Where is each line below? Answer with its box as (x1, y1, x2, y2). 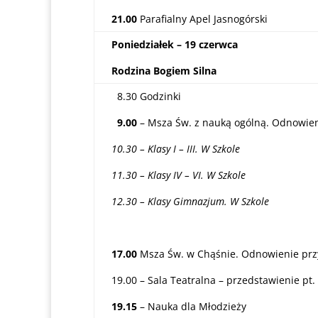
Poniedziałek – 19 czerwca (111, 38, 238, 51)
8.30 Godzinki (111, 89, 181, 103)
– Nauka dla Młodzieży (137, 300, 246, 313)
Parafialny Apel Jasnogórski (137, 12, 268, 26)
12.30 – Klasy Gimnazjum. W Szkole (111, 194, 269, 208)
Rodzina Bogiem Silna (111, 64, 216, 77)
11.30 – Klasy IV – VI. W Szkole (111, 168, 246, 182)
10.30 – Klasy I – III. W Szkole (111, 142, 240, 155)
